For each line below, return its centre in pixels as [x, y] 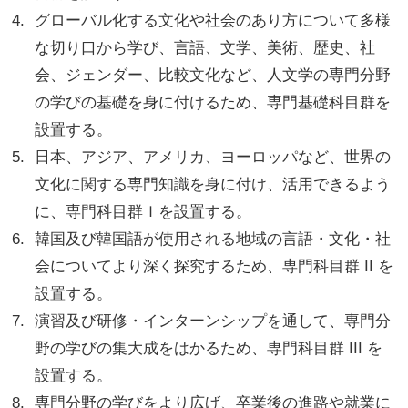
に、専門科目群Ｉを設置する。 [143, 211]
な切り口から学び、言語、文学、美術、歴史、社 [205, 47]
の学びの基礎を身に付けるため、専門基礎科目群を [213, 102]
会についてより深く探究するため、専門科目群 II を [214, 266]
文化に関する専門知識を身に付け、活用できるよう [213, 184]
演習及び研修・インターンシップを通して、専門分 [213, 321]
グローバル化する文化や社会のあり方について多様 [213, 20]
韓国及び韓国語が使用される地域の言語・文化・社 [213, 239]
